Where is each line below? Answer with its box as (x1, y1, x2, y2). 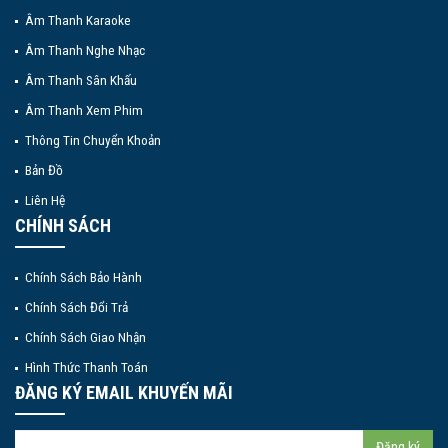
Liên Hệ (25, 191, 65, 208)
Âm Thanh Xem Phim (25, 101, 143, 118)
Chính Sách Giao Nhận (25, 328, 146, 345)
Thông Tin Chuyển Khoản (25, 131, 161, 148)
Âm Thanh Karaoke (25, 11, 131, 28)
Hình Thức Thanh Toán (25, 358, 148, 375)
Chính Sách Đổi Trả (25, 298, 128, 315)
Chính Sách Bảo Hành (25, 268, 142, 285)
